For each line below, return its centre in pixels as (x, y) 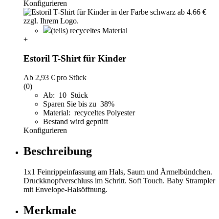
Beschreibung (58, 151)
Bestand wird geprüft (76, 121)
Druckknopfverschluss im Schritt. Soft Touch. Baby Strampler (119, 180)
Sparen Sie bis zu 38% (80, 104)
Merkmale (50, 210)
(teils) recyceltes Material (89, 31)
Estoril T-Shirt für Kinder (75, 59)
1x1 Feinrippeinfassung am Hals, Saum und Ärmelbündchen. (118, 172)
